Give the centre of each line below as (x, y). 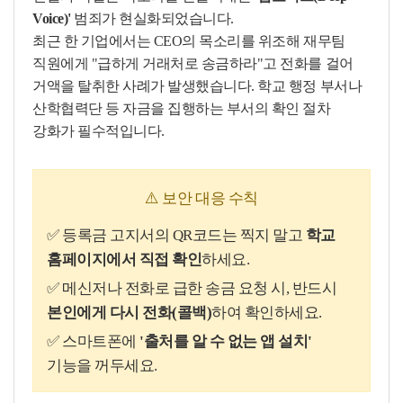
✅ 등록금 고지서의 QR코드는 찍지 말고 (176, 235)
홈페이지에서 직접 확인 (125, 259)
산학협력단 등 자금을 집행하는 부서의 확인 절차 (182, 108)
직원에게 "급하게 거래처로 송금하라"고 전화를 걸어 (193, 63)
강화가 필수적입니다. (99, 130)
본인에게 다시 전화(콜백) (130, 312)
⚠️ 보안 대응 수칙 (201, 198)
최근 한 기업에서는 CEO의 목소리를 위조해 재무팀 (189, 40)
